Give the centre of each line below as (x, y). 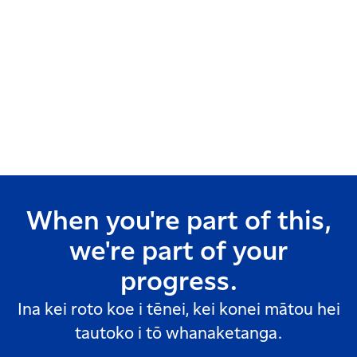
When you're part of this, (178, 222)
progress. (178, 282)
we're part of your (178, 252)
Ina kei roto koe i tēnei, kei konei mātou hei (178, 310)
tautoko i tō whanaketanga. (178, 333)
